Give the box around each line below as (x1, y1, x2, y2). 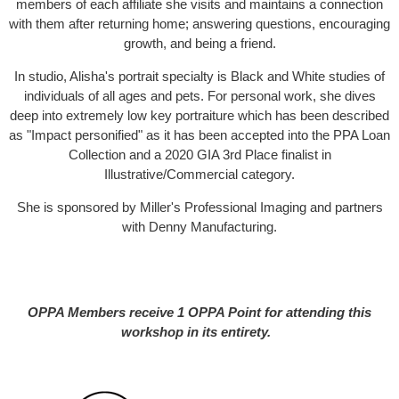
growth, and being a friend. (123, 36, 276, 52)
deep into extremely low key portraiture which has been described (10, 108, 389, 124)
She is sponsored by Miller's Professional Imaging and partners (16, 199, 383, 216)
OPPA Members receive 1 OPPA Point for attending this (28, 305, 371, 321)
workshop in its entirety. (121, 324, 274, 340)
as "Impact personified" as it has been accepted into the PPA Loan (9, 127, 390, 143)
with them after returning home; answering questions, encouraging (9, 16, 390, 32)
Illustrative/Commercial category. (104, 167, 295, 183)
